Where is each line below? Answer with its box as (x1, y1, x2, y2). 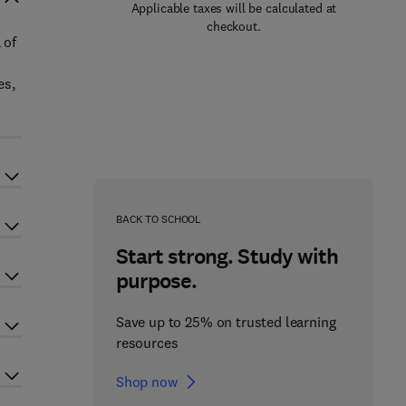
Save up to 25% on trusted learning (115, 313, 336, 331)
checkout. (207, 18, 261, 34)
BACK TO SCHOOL (115, 212, 202, 226)
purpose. (115, 266, 198, 295)
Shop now (115, 372, 178, 391)
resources (115, 333, 179, 352)
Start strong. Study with (115, 242, 338, 271)
